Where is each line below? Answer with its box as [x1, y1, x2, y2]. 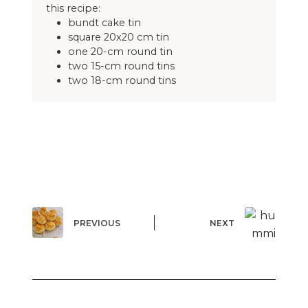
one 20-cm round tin [67, 45, 173, 58]
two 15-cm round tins [67, 60, 175, 73]
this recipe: [45, 2, 100, 15]
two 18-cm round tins [67, 74, 176, 87]
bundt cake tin [67, 16, 141, 30]
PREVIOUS [73, 217, 120, 228]
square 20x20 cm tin [67, 31, 169, 44]
